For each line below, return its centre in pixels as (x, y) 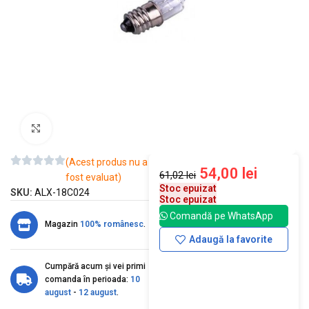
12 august (98, 292)
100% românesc (112, 225)
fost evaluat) (93, 177)
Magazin (62, 225)
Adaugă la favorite (230, 240)
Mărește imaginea (88, 128)
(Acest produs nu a (107, 162)
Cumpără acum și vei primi (95, 266)
